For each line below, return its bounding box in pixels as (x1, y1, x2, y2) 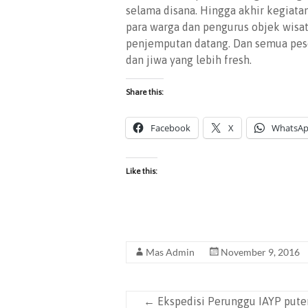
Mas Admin (146, 246, 195, 258)
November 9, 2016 (221, 246, 300, 258)
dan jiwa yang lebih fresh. (126, 54, 252, 66)
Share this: (126, 87, 164, 97)
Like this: (126, 166, 157, 176)
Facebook (151, 122, 190, 134)
